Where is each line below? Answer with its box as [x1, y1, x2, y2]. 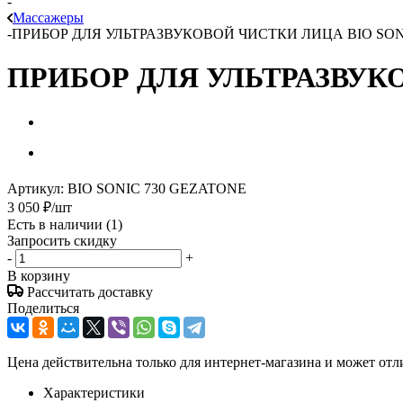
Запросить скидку [7, 232, 117, 248]
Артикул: [7, 180, 64, 196]
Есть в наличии [7, 216, 106, 232]
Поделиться [7, 300, 79, 316]
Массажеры [13, 10, 84, 25]
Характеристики [43, 384, 145, 400]
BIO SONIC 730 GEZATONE [67, 180, 246, 196]
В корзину [7, 267, 70, 283]
